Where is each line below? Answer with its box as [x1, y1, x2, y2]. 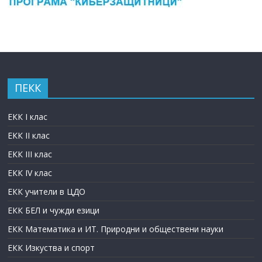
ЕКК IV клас [8, 167, 53, 178]
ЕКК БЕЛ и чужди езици [8, 204, 100, 216]
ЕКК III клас [8, 148, 53, 160]
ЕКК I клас [8, 111, 48, 122]
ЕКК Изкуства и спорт [8, 242, 95, 253]
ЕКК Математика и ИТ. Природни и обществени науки [8, 223, 224, 235]
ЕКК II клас [8, 129, 50, 141]
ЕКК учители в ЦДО [8, 185, 86, 197]
